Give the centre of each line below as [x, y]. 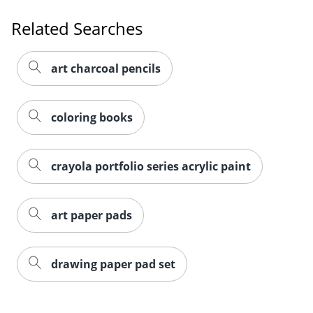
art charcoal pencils [106, 68]
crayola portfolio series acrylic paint [151, 166]
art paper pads [92, 215]
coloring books [92, 117]
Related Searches [77, 28]
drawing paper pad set [113, 264]
